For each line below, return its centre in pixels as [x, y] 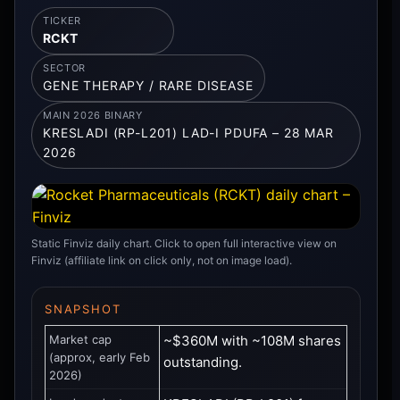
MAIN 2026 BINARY [93, 115]
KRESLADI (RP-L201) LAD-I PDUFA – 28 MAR [188, 132]
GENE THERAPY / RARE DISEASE [148, 85]
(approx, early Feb [100, 357]
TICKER [62, 20]
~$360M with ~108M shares [252, 340]
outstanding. [203, 362]
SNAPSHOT [83, 308]
